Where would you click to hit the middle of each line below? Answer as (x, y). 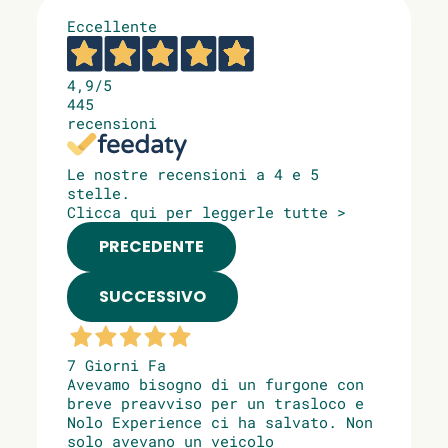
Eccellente (112, 25)
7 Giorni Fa (116, 364)
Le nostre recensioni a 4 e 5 (193, 173)
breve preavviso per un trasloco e (215, 402)
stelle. (98, 192)
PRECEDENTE (151, 246)
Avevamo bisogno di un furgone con (215, 383)
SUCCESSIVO (152, 296)
